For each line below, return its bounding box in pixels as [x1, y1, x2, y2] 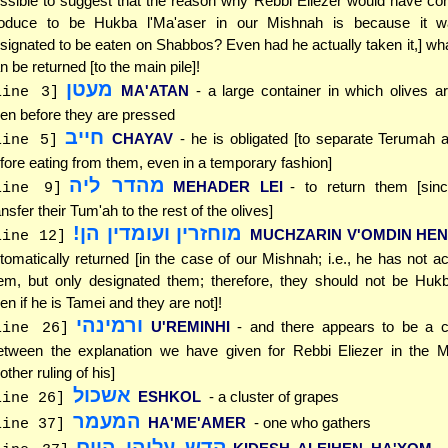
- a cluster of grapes [208, 387, 339, 405]
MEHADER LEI [172, 177, 283, 195]
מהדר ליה [69, 173, 166, 196]
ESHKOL [138, 387, 201, 405]
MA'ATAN [120, 81, 189, 99]
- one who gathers [253, 413, 371, 431]
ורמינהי [76, 313, 144, 336]
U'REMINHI [150, 317, 230, 335]
